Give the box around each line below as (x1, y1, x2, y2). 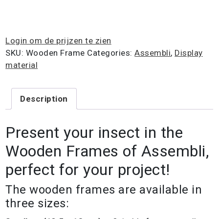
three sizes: (5, 196, 69, 210)
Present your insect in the (5, 123, 183, 142)
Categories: (87, 48, 135, 58)
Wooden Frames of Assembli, (5, 141, 209, 160)
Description (20, 93, 68, 104)
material (5, 60, 38, 70)
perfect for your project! (5, 160, 170, 179)
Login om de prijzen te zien (5, 36, 111, 46)
